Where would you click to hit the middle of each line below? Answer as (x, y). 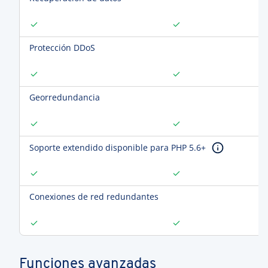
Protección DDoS (62, 48)
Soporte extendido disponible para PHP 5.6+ (118, 147)
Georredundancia (65, 97)
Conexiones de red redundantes (94, 197)
